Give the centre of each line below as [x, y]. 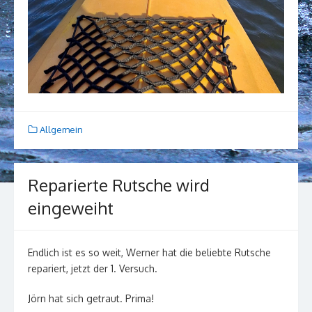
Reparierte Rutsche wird [119, 185]
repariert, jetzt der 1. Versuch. [93, 269]
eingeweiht [71, 208]
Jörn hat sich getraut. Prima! [91, 299]
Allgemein [61, 130]
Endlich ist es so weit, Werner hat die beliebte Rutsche [149, 253]
